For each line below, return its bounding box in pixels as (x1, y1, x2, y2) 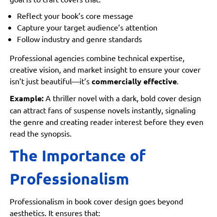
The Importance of (10, 146, 146, 166)
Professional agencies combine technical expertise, (10, 53, 185, 63)
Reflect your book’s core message (17, 11, 133, 21)
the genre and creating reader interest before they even (10, 117, 203, 127)
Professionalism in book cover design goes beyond (10, 196, 183, 206)
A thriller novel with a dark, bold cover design (44, 93, 201, 103)
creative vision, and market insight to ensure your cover (10, 64, 201, 75)
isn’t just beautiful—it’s (10, 76, 92, 86)
